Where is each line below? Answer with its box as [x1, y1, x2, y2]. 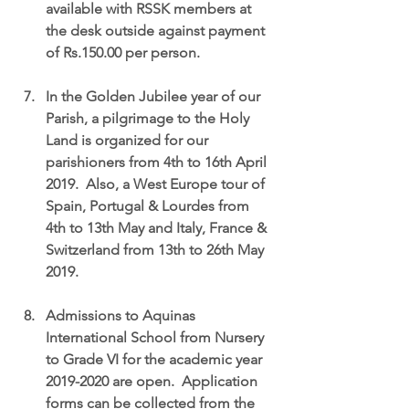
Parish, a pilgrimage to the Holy [46, 110, 253, 127]
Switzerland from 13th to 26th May [46, 241, 267, 258]
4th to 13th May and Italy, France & [46, 219, 270, 236]
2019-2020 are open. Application [46, 372, 261, 390]
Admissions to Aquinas [46, 307, 199, 324]
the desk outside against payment [46, 22, 268, 39]
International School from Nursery [46, 329, 267, 346]
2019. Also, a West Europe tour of [46, 175, 268, 193]
